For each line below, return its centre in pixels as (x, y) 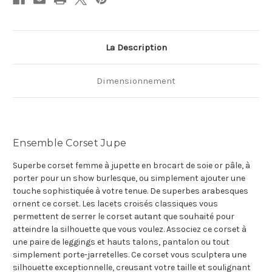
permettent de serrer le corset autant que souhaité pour (124, 217)
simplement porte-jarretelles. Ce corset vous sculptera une (130, 255)
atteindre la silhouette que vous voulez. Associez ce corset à (130, 229)
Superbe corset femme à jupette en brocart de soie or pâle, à (131, 166)
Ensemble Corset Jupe (70, 143)
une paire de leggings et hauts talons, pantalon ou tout (121, 242)
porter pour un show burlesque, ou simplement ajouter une (129, 178)
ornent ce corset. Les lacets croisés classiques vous (115, 204)
